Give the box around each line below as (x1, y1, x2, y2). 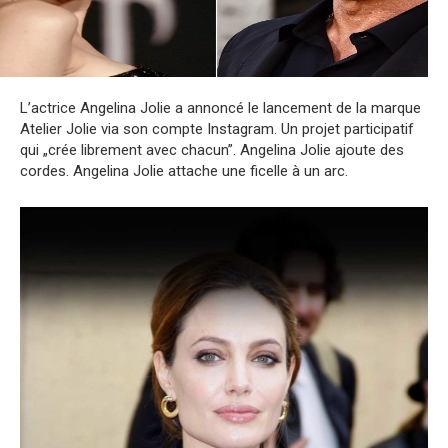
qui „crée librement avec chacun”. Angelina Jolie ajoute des (20, 141, 404, 160)
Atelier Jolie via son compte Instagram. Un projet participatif (20, 120, 414, 139)
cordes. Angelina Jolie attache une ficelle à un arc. (20, 162, 348, 181)
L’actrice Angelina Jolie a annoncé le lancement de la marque (20, 99, 421, 118)
